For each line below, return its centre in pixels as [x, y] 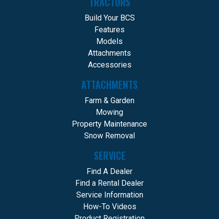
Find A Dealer [109, 172]
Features [109, 30]
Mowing [109, 112]
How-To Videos [109, 207]
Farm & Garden [109, 101]
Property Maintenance [109, 124]
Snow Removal [109, 136]
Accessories [109, 65]
